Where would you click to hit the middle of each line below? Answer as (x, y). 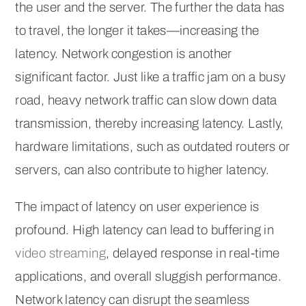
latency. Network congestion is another (124, 54)
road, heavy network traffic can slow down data (146, 100)
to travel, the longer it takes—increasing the (137, 31)
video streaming (60, 253)
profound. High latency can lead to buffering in (145, 230)
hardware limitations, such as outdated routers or (153, 147)
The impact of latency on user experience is (137, 207)
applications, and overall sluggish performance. (149, 277)
